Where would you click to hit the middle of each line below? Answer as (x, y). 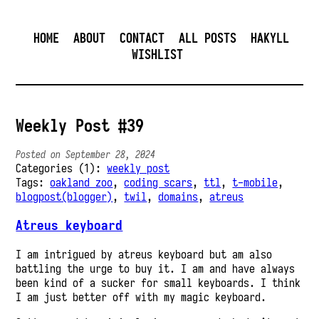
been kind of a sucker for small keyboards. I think (158, 282)
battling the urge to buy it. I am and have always (156, 268)
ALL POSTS (208, 38)
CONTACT (142, 38)
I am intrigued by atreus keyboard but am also (144, 254)
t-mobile (255, 183)
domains (178, 197)
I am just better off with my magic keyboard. (141, 297)
